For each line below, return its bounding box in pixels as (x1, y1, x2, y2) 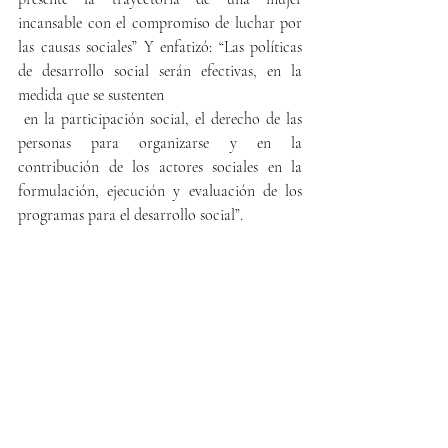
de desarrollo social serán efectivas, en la (18, 60, 302, 81)
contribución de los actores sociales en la (18, 156, 302, 177)
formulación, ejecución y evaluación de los (18, 180, 302, 201)
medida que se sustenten (18, 84, 164, 105)
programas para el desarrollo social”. (18, 204, 243, 225)
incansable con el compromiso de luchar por (18, 12, 302, 33)
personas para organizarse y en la (18, 132, 302, 153)
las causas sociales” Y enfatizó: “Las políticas (18, 36, 302, 57)
